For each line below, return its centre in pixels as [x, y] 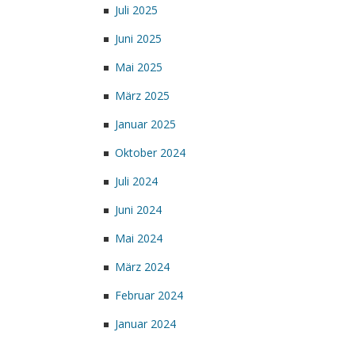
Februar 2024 [149, 295]
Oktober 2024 [150, 153]
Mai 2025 [139, 67]
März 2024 [142, 267]
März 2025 [142, 95]
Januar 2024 [145, 324]
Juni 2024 [138, 210]
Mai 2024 [139, 238]
